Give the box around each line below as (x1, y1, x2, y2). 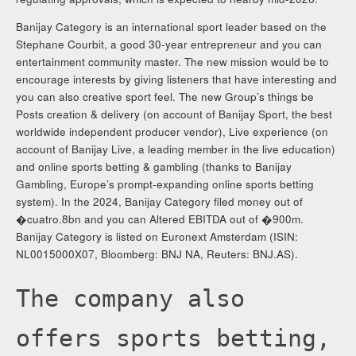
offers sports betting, (16, 324, 331, 353)
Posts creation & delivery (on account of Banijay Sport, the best (16, 106, 333, 122)
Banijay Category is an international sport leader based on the (16, 19, 327, 35)
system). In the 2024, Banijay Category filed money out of (16, 194, 304, 210)
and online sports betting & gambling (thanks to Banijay (16, 159, 292, 175)
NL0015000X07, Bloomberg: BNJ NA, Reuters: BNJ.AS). (16, 246, 299, 262)
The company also (16, 284, 246, 313)
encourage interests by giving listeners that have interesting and (16, 72, 338, 87)
